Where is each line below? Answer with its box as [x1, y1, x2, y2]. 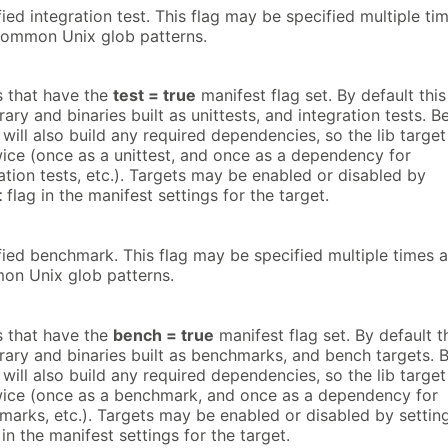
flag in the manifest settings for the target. [2, 185, 329, 206]
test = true [113, 85, 196, 106]
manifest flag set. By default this [196, 85, 446, 106]
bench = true [113, 324, 214, 345]
